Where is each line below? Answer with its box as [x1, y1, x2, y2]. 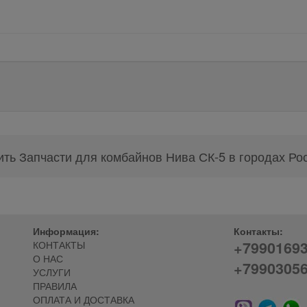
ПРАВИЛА [32, 279, 77, 293]
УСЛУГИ [32, 265, 71, 280]
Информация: [32, 224, 99, 238]
